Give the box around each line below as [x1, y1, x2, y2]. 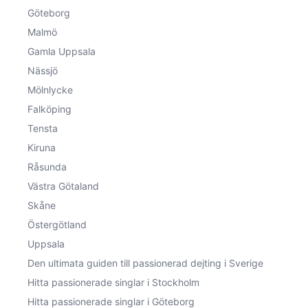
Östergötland [27, 218, 87, 230]
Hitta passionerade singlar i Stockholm [27, 276, 199, 288]
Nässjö [27, 64, 58, 76]
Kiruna [27, 141, 56, 153]
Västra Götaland [27, 179, 99, 192]
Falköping [27, 102, 71, 115]
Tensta [27, 122, 58, 134]
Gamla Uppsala [27, 45, 96, 57]
